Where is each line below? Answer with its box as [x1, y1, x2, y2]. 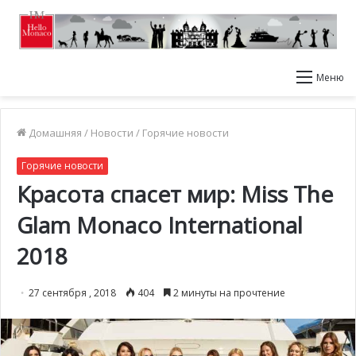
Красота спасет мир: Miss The [17, 179, 333, 209]
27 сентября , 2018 [29, 286, 116, 300]
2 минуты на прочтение [171, 286, 285, 300]
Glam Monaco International [17, 210, 303, 240]
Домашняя [26, 126, 82, 140]
